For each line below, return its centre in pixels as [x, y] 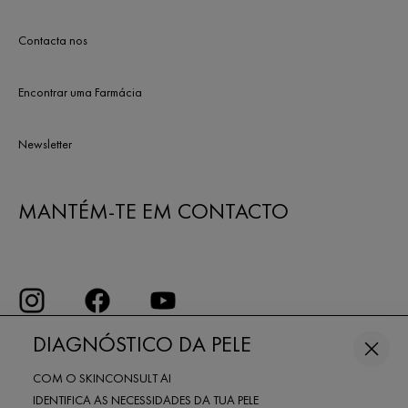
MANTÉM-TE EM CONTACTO [153, 210]
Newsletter [45, 143]
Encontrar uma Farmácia [80, 92]
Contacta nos [53, 40]
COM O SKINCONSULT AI [102, 378]
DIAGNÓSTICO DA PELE [142, 344]
